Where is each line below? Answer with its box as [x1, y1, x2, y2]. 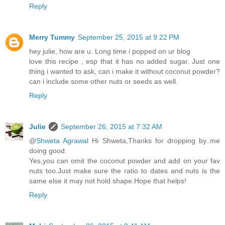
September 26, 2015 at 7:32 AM [61, 122, 162, 131]
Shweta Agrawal [36, 136, 89, 145]
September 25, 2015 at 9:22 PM [78, 33, 179, 41]
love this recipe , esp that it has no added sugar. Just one [29, 57, 220, 65]
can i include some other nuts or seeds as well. [29, 77, 178, 85]
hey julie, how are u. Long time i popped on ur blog [29, 47, 190, 55]
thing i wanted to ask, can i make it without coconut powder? [29, 67, 220, 75]
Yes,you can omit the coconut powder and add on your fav [29, 156, 220, 165]
